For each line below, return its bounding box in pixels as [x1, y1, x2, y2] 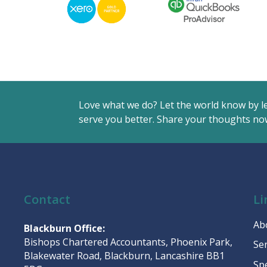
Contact [24, 191, 70, 208]
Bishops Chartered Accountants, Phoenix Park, [24, 235, 232, 249]
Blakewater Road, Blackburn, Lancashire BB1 [24, 249, 225, 263]
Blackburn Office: [24, 222, 105, 235]
